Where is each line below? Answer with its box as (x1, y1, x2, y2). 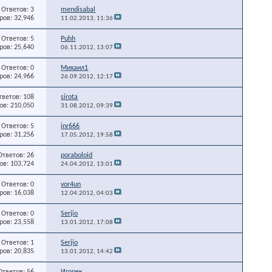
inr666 (61, 122, 80, 130)
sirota (61, 93, 78, 101)
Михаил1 (61, 64, 89, 72)
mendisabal (61, 5, 96, 13)
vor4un (61, 180, 81, 188)
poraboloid (61, 151, 93, 159)
